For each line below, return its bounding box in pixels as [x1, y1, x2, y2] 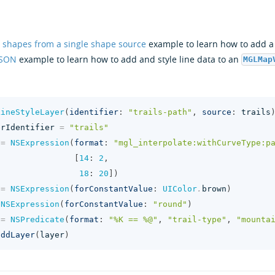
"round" [152, 199, 187, 209]
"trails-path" [128, 107, 192, 117]
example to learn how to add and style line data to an [16, 53, 241, 65]
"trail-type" [167, 215, 227, 225]
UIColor [162, 184, 197, 194]
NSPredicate [10, 215, 64, 225]
